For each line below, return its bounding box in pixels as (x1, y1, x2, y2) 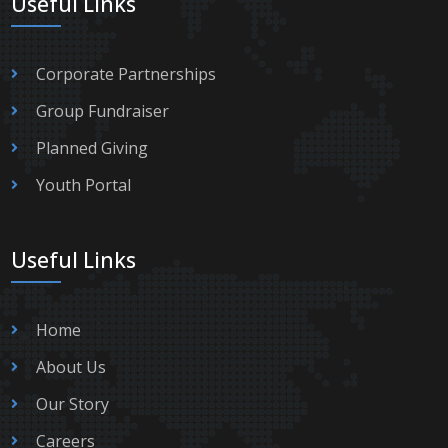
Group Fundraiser (36, 100, 170, 123)
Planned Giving (36, 137, 149, 160)
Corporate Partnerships (36, 63, 217, 86)
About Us (36, 356, 107, 379)
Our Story (36, 393, 110, 416)
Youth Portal (36, 174, 132, 197)
